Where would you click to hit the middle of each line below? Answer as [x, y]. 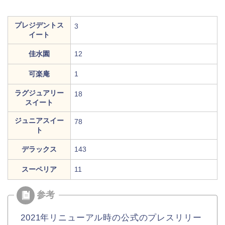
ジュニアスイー [39, 120]
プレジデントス [39, 25]
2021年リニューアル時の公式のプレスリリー [111, 217]
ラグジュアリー [39, 93]
